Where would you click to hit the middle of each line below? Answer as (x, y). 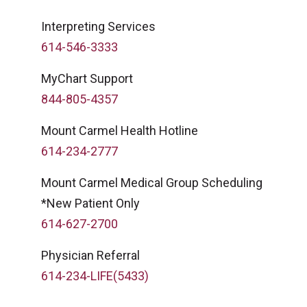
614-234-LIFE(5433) (95, 276)
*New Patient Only (90, 203)
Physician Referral (90, 255)
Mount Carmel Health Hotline (120, 131)
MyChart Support (87, 78)
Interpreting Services (98, 26)
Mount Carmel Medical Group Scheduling (152, 183)
